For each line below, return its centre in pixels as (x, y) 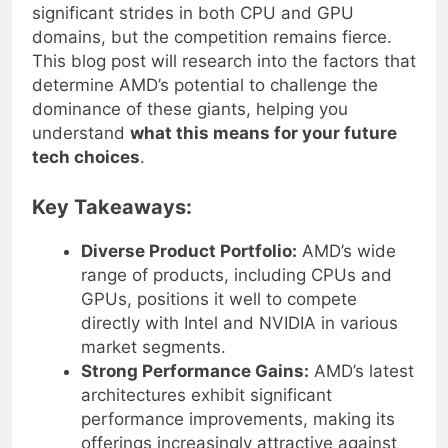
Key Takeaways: (112, 222)
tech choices (86, 173)
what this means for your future (263, 149)
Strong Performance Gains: (194, 386)
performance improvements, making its (237, 434)
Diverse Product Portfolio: (188, 266)
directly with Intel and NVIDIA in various (239, 338)
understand (81, 149)
